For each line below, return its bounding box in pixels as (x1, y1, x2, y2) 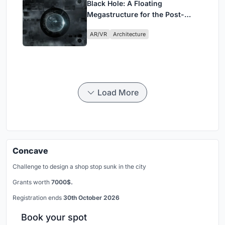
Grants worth (13, 178, 51, 186)
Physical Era (87, 21, 129, 30)
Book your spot (21, 212, 87, 223)
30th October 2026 (63, 194, 120, 202)
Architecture (113, 31, 146, 38)
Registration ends (13, 194, 63, 202)
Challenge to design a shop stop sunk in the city (13, 163, 146, 171)
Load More (97, 87, 139, 98)
